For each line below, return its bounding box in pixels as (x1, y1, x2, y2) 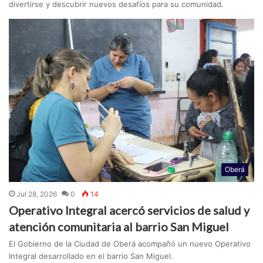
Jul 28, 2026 (16, 190, 58, 199)
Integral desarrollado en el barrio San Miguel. (9, 251, 174, 261)
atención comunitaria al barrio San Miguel (9, 220, 230, 234)
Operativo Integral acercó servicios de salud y (9, 203, 250, 218)
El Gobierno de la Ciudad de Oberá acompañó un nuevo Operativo (9, 239, 251, 249)
